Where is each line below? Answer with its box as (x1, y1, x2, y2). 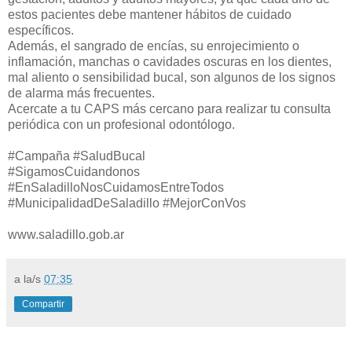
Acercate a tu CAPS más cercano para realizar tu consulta (8, 101, 331, 115)
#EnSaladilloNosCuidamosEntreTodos (8, 180, 224, 194)
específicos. (8, 23, 74, 37)
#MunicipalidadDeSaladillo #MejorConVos (8, 196, 246, 210)
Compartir (22, 298, 64, 310)
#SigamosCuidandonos (8, 164, 140, 178)
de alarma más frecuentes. (8, 86, 155, 100)
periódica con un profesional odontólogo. (8, 117, 235, 131)
